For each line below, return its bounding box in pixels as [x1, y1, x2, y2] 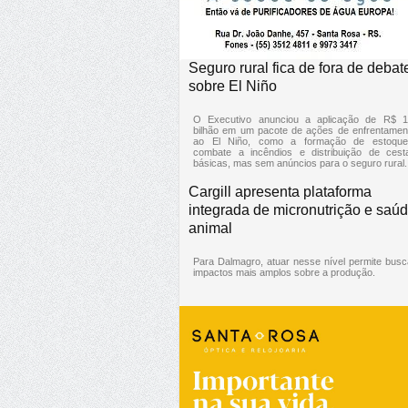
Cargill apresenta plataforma [189, 183, 372, 199]
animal [189, 219, 232, 236]
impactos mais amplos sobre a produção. [193, 266, 375, 278]
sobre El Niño [189, 77, 277, 94]
